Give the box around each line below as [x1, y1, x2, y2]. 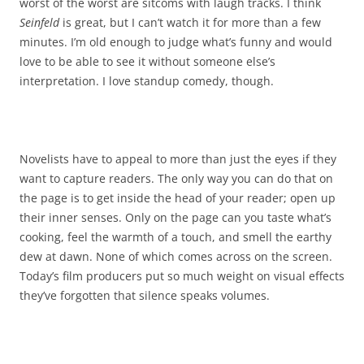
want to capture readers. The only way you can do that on [19, 171, 333, 186]
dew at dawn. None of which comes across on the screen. [19, 249, 332, 264]
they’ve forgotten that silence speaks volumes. [19, 288, 270, 303]
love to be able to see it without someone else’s [19, 54, 275, 69]
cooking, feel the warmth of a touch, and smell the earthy [19, 229, 331, 245]
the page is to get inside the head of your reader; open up [19, 190, 336, 206]
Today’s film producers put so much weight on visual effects [19, 268, 344, 284]
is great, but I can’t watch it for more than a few [59, 15, 321, 30]
